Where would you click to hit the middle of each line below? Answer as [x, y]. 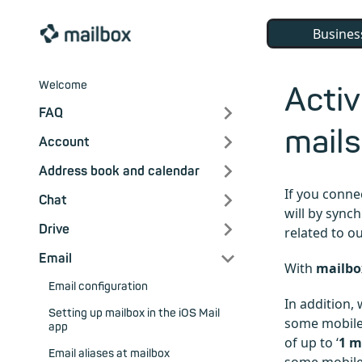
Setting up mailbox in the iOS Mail [134, 314]
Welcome [63, 86]
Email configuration [98, 287]
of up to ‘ [311, 343]
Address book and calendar [119, 172]
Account [64, 143]
